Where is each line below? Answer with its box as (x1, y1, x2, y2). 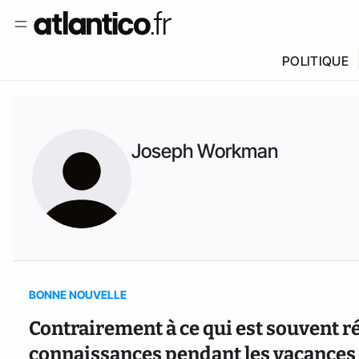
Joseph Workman (131, 139, 278, 163)
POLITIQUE (281, 53, 349, 69)
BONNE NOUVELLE (29, 288, 127, 301)
